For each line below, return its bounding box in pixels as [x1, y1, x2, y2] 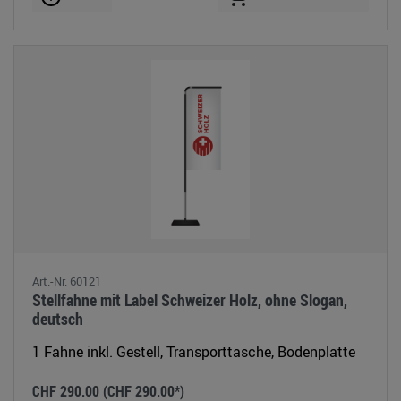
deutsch [32, 307, 83, 329]
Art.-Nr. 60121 [32, 272, 101, 289]
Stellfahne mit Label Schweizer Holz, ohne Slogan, [32, 288, 347, 311]
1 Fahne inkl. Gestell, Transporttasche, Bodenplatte [32, 341, 355, 362]
